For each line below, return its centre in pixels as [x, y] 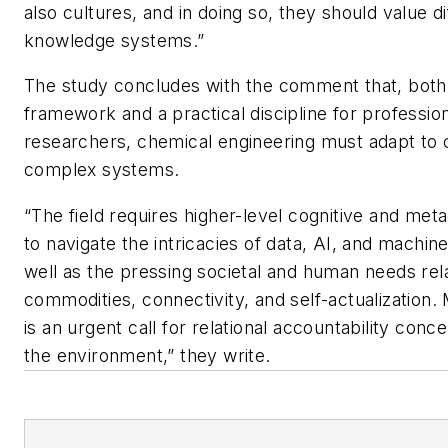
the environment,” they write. [147, 355]
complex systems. [102, 170]
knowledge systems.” [114, 40]
